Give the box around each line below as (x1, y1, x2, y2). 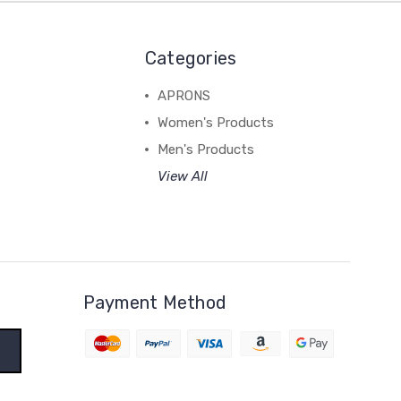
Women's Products (157, 114, 274, 131)
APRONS (157, 87, 210, 104)
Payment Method (82, 291, 227, 313)
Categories (144, 47, 237, 69)
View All (157, 167, 208, 184)
